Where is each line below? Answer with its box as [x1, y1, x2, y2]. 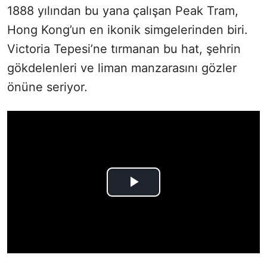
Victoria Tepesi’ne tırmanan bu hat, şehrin [7, 42, 241, 57]
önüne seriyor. [7, 80, 88, 95]
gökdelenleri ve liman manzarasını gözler [7, 61, 237, 76]
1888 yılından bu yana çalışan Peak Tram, [7, 4, 238, 18]
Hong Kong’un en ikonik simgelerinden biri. [7, 23, 248, 38]
